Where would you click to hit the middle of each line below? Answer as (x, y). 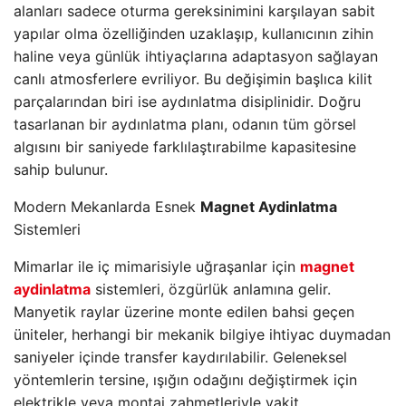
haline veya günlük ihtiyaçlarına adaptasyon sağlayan (196, 56)
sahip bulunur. (61, 169)
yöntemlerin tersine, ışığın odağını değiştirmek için (185, 380)
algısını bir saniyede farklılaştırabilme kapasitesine (185, 147)
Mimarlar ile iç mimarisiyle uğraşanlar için (157, 266)
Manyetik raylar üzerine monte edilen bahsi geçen (184, 312)
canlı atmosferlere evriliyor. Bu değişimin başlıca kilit (193, 79)
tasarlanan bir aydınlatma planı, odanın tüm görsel (185, 124)
